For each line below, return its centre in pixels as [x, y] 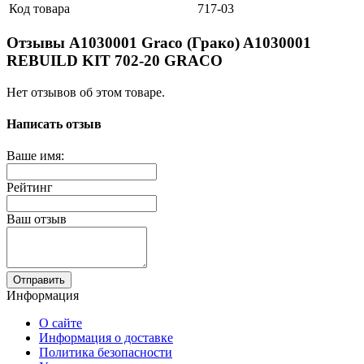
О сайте [61, 323]
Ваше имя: [35, 156]
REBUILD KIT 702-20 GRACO [115, 60]
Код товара [39, 9]
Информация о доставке [106, 338]
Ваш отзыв [37, 219]
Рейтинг [30, 188]
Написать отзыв [54, 123]
